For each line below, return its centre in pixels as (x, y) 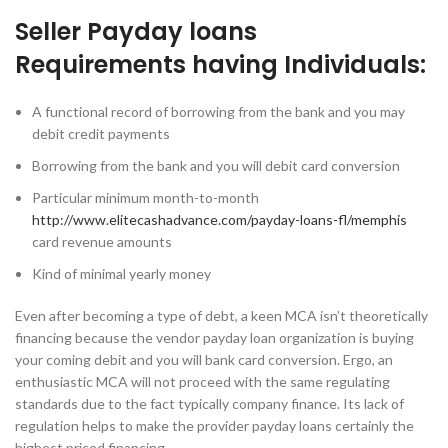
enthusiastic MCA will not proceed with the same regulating (202, 382)
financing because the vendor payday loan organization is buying (214, 338)
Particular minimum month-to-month (145, 198)
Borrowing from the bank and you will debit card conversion (216, 166)
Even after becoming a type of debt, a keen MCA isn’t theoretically (221, 316)
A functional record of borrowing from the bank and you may (218, 112)
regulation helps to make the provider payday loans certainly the (214, 426)
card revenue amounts (102, 242)
